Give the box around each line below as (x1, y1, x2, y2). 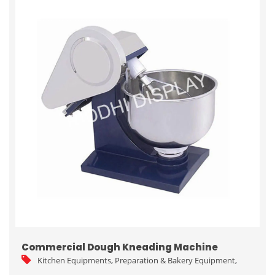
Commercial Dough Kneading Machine (21, 240, 218, 254)
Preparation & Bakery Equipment (115, 254, 235, 266)
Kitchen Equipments (37, 254, 111, 266)
